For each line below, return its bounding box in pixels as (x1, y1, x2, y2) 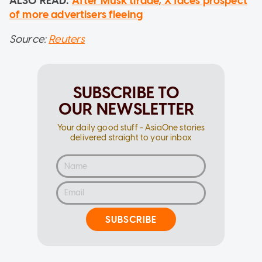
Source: (9, 33, 49, 46)
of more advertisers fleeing (9, 8, 143, 22)
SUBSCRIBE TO (73, 82, 180, 103)
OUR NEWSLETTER (58, 99, 195, 119)
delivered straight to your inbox (70, 133, 192, 143)
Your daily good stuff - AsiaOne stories (57, 123, 205, 133)
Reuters (49, 33, 85, 46)
